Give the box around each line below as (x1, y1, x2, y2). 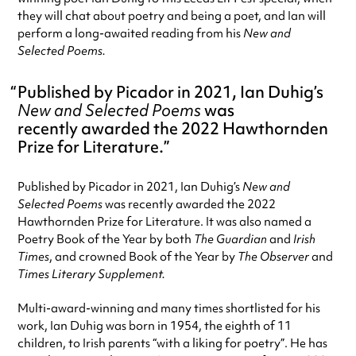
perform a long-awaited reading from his (17, 25, 243, 42)
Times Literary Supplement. (17, 266, 165, 283)
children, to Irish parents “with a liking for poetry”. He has (17, 335, 327, 352)
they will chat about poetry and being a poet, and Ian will (17, 8, 326, 25)
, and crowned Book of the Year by (49, 249, 238, 265)
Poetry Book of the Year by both (17, 231, 192, 248)
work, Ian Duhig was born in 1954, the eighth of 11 (17, 318, 292, 335)
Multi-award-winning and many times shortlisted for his (17, 300, 320, 317)
